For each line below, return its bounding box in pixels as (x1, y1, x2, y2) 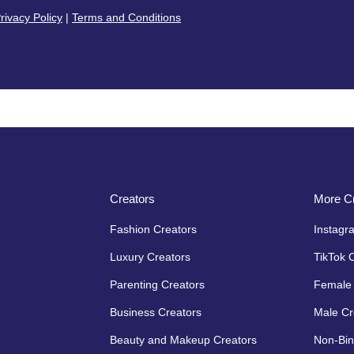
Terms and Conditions (72, 10, 181, 24)
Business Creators (110, 305, 201, 318)
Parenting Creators (110, 277, 205, 291)
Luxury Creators (110, 250, 190, 263)
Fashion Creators (110, 222, 197, 235)
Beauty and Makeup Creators (110, 333, 257, 346)
